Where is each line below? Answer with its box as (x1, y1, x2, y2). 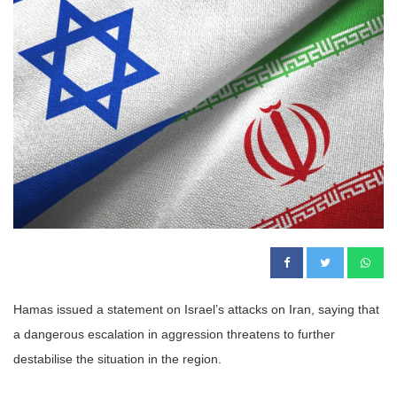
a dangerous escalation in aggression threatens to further (13, 327, 335, 342)
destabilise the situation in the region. (13, 352, 222, 367)
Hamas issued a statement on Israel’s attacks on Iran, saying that (13, 302, 379, 317)
